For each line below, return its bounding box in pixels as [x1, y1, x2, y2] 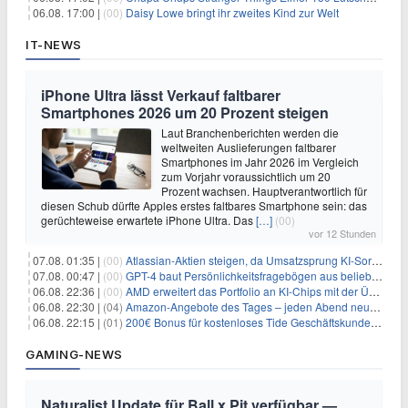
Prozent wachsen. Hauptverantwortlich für [161, 183, 367, 199]
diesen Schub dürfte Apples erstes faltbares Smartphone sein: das [41, 198, 367, 213]
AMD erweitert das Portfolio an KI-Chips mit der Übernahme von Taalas [126, 283, 369, 299]
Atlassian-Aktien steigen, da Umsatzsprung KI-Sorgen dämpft [126, 252, 372, 268]
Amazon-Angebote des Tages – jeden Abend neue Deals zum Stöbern [126, 299, 370, 314]
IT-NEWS [25, 37, 82, 52]
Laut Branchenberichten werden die [161, 125, 339, 140]
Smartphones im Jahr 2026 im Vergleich [161, 154, 359, 169]
